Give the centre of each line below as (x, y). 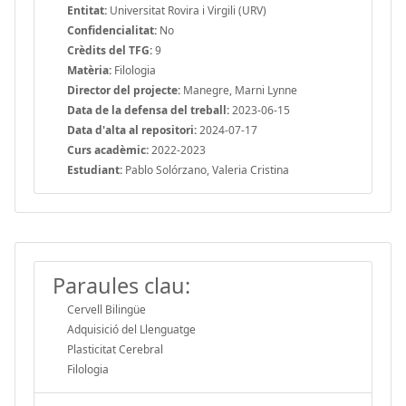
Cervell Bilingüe (106, 309)
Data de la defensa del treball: (148, 110)
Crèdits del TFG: (110, 50)
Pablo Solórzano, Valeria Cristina (206, 169)
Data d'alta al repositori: (132, 130)
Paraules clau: (121, 285)
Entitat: (87, 10)
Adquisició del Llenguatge (131, 329)
